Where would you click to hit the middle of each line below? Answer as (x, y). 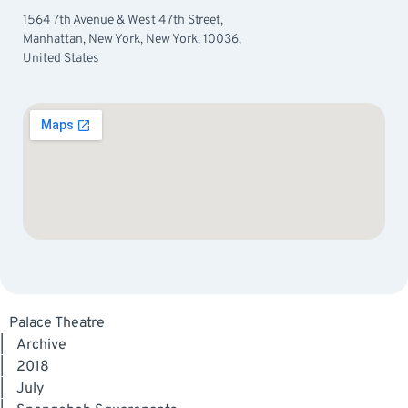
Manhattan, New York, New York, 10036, (132, 39)
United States (61, 58)
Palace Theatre (57, 323)
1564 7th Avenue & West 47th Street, (123, 20)
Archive (41, 345)
